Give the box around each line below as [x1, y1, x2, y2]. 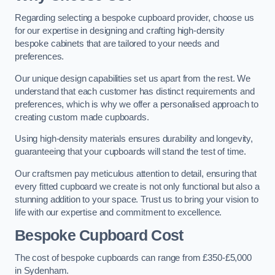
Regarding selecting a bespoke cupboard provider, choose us [15, 13, 254, 23]
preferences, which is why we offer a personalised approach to [15, 99, 259, 109]
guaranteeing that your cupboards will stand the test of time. [15, 147, 249, 157]
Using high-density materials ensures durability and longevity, [15, 134, 253, 144]
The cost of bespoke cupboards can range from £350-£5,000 [15, 253, 252, 263]
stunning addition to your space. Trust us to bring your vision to [15, 194, 258, 204]
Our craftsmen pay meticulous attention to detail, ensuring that [15, 168, 257, 179]
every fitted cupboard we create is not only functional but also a [15, 181, 260, 192]
